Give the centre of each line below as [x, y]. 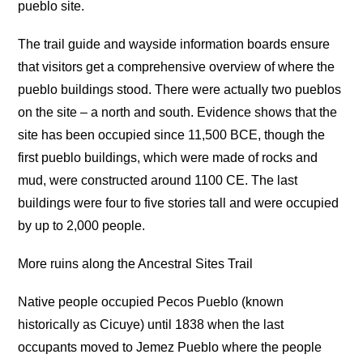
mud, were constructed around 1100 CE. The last [158, 180]
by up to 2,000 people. [82, 225]
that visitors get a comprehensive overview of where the [177, 66]
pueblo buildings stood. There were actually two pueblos [180, 89]
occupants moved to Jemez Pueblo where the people [170, 348]
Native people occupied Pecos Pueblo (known [151, 302]
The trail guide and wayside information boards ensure [174, 44]
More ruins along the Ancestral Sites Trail [136, 263]
